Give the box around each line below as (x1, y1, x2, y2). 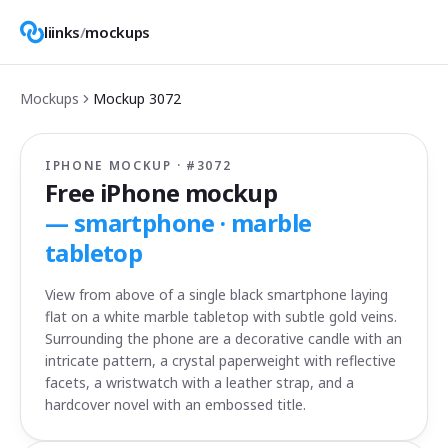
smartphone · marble (73, 206, 312, 239)
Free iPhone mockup (45, 176, 278, 209)
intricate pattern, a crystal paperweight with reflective (45, 351, 396, 370)
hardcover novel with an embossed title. (45, 395, 306, 414)
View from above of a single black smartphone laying (45, 285, 388, 304)
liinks (44, 22, 80, 42)
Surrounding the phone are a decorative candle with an (45, 329, 402, 348)
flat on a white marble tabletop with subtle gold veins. (45, 307, 397, 326)
